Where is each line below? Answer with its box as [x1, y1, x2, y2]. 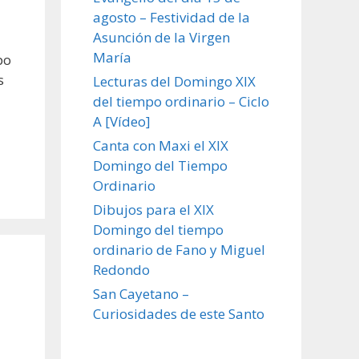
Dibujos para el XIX [93, 200, 214, 219]
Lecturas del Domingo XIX [93, 71, 256, 91]
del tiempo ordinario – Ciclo [93, 91, 269, 111]
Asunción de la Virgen [93, 27, 230, 46]
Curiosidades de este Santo [93, 304, 264, 323]
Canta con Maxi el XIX [93, 135, 228, 155]
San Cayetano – [93, 284, 189, 303]
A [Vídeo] [93, 111, 151, 131]
